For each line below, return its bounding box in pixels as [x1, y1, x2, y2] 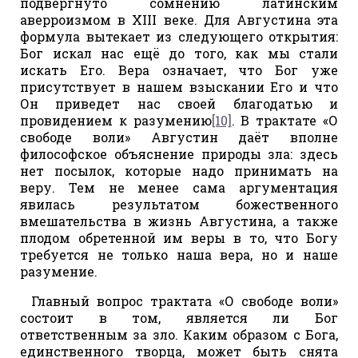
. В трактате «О [231, 111, 339, 129]
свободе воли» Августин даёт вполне [20, 128, 338, 145]
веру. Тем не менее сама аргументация [20, 178, 338, 196]
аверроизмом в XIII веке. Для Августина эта [20, 10, 338, 28]
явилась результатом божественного [20, 195, 338, 213]
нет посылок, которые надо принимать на [20, 161, 338, 179]
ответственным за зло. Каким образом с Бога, [20, 325, 338, 343]
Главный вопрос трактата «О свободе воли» [31, 292, 338, 309]
